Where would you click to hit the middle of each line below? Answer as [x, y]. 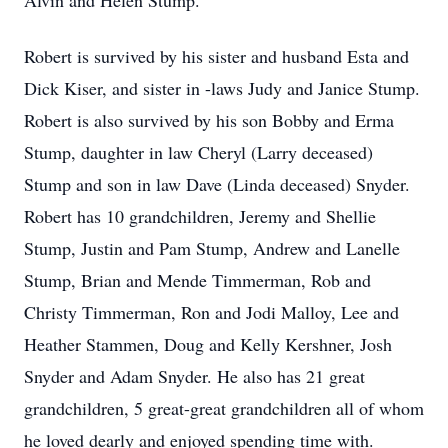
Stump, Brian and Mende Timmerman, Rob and [197, 280]
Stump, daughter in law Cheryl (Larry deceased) [198, 152]
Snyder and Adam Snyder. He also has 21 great [194, 376]
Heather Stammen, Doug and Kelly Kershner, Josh [208, 344]
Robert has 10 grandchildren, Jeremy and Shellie [200, 216]
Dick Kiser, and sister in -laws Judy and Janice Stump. [222, 88]
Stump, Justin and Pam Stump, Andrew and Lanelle [212, 248]
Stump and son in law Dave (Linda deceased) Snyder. [217, 184]
